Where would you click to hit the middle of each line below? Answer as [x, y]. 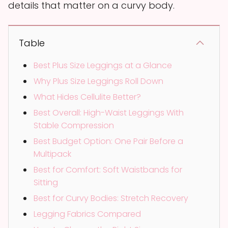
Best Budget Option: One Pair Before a [108, 141]
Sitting [46, 182]
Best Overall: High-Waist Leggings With [109, 112]
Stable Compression [74, 125]
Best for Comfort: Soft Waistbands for [108, 169]
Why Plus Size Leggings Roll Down [98, 81]
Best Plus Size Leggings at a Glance [103, 65]
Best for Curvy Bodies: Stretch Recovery [111, 198]
